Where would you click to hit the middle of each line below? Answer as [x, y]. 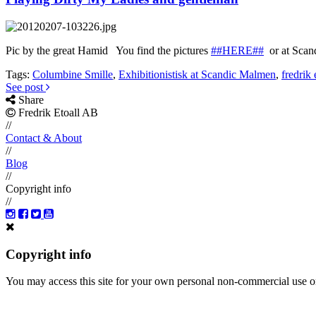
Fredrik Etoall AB [57, 113]
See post [26, 87]
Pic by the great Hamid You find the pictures [108, 51]
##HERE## [237, 51]
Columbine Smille [73, 75]
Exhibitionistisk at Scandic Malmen [197, 75]
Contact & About [44, 138]
